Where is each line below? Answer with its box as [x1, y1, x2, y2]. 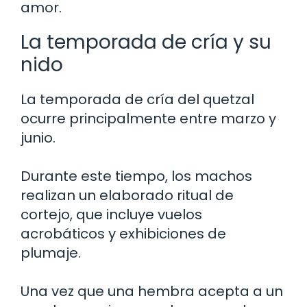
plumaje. [21, 243, 81, 262]
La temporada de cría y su [21, 29, 271, 56]
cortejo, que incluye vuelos [21, 205, 202, 224]
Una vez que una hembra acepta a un [21, 282, 283, 301]
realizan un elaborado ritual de [21, 186, 234, 205]
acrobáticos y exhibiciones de [21, 224, 226, 243]
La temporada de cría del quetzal [21, 90, 254, 109]
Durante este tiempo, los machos [21, 167, 252, 186]
